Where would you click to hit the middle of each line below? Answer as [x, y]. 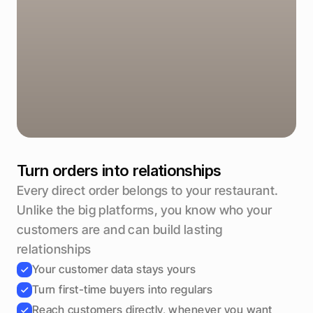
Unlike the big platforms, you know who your [145, 210]
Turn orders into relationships [119, 171]
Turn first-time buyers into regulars [123, 290]
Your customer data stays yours [114, 269]
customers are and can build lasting [120, 230]
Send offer [156, 39]
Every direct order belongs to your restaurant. [148, 191]
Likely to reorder [166, 15]
